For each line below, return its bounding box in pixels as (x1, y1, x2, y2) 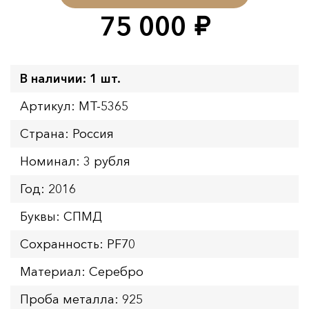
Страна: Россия (20, 126, 114, 141)
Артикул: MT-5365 (20, 98, 128, 114)
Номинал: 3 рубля (20, 153, 130, 169)
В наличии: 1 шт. (20, 70, 121, 86)
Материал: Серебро (20, 263, 143, 279)
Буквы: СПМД (20, 208, 102, 224)
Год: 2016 (20, 181, 76, 197)
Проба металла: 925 (20, 291, 143, 307)
